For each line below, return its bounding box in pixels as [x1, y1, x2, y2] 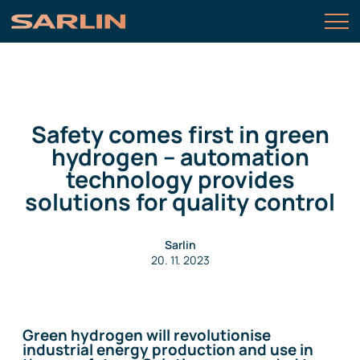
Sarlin [164, 237, 196, 252]
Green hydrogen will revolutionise [22, 325, 271, 346]
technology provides [65, 163, 295, 195]
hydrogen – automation [51, 141, 309, 173]
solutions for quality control [25, 186, 335, 218]
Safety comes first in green [31, 118, 329, 150]
